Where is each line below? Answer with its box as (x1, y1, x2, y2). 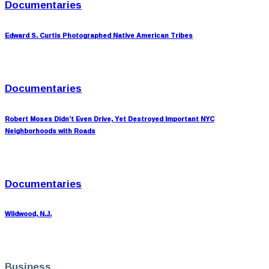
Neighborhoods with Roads (5, 124, 95, 137)
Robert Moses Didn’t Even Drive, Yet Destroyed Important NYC (5, 112, 214, 125)
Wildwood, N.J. (5, 208, 52, 220)
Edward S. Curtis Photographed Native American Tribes (5, 29, 193, 41)
